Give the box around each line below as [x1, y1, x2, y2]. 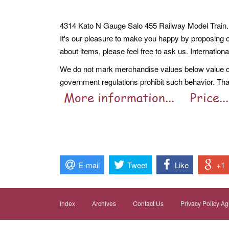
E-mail [78, 159, 100, 170]
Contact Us [133, 199, 164, 208]
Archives [92, 199, 116, 208]
